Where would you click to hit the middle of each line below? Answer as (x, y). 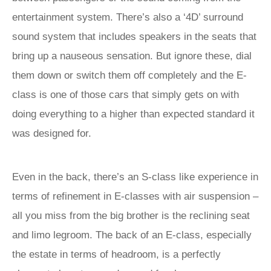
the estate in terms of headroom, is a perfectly (116, 254)
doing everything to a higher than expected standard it (133, 114)
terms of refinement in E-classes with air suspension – (135, 196)
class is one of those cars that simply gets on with (126, 95)
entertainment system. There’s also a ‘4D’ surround (128, 17)
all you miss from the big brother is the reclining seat (131, 216)
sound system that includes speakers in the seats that (134, 37)
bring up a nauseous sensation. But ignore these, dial (132, 56)
